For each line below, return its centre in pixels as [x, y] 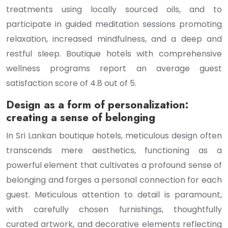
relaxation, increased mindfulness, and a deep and [114, 39]
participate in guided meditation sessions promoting [114, 24]
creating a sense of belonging [81, 118]
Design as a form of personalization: [97, 105]
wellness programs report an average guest [114, 68]
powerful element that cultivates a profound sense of [114, 165]
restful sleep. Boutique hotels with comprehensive [114, 54]
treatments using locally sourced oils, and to [114, 9]
